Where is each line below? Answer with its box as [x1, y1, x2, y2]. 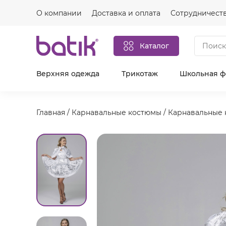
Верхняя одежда [36, 69, 99, 78]
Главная [36, 108, 65, 117]
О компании [36, 9, 82, 18]
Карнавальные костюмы [72, 108, 161, 117]
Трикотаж [121, 69, 158, 78]
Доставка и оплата [92, 9, 160, 18]
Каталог [140, 41, 169, 50]
